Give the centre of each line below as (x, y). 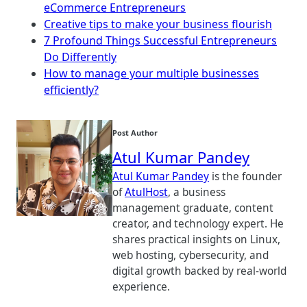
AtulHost (146, 192)
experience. (141, 286)
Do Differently (80, 57)
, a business (197, 192)
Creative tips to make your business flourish (158, 24)
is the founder (245, 176)
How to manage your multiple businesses (151, 73)
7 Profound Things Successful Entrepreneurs (160, 40)
